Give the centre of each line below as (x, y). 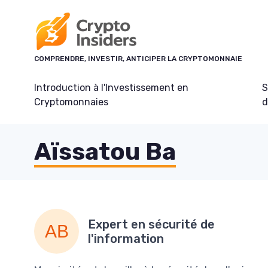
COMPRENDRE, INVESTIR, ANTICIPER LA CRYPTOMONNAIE (138, 59)
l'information (126, 238)
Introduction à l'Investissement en (111, 88)
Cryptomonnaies (71, 102)
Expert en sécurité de (151, 224)
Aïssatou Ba (105, 152)
